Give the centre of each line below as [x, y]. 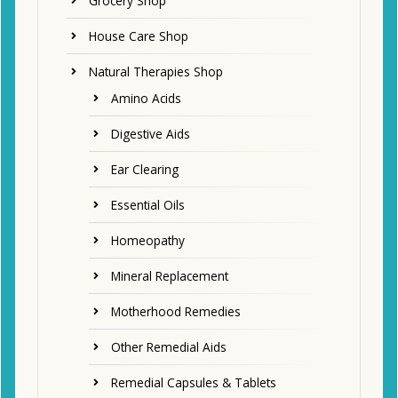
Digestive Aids [151, 134]
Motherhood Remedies [176, 311]
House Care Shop [139, 36]
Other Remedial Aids [169, 347]
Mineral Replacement [170, 276]
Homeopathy [148, 240]
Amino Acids [146, 98]
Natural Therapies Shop [156, 72]
